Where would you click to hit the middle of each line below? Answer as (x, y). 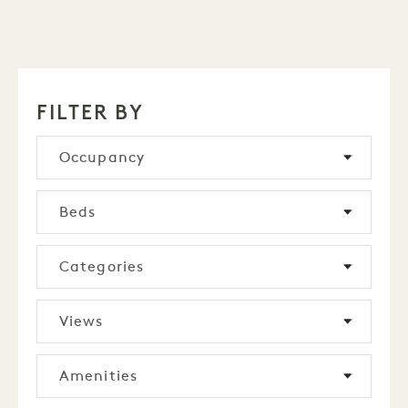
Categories (102, 268)
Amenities (99, 377)
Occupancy (102, 158)
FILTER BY (90, 112)
